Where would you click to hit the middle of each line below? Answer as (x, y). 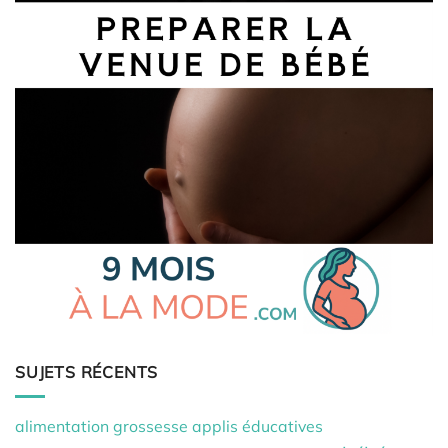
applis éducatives (257, 426)
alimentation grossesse (101, 426)
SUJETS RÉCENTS (87, 371)
